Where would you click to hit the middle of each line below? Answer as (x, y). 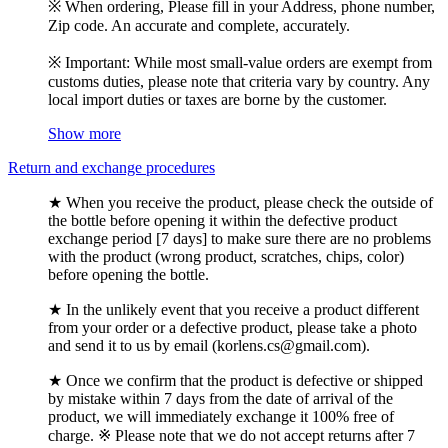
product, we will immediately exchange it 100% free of (221, 416)
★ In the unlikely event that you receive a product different (233, 309)
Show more (84, 133)
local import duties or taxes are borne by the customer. (217, 99)
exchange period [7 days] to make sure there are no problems (239, 238)
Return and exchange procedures (111, 167)
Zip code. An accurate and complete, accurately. (199, 25)
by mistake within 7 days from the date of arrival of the (220, 398)
